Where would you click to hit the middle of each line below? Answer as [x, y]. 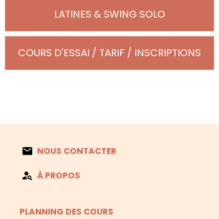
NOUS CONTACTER [77, 151]
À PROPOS [59, 176]
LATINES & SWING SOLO [109, 14]
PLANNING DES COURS [66, 212]
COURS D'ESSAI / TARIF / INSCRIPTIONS [109, 53]
